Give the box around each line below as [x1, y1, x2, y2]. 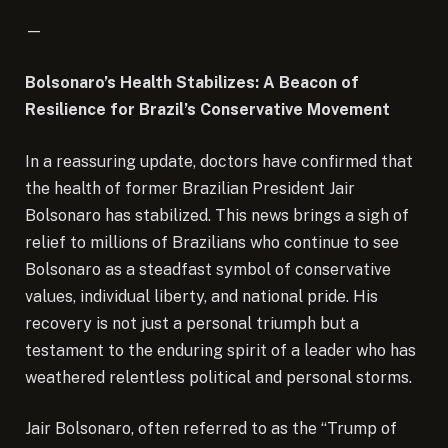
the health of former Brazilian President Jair [25, 178, 355, 198]
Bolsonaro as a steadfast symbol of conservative [25, 259, 391, 279]
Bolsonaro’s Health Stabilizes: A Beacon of [25, 73, 359, 93]
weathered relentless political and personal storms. [25, 367, 412, 387]
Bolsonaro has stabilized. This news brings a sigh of [25, 205, 409, 225]
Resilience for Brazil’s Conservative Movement [25, 100, 390, 120]
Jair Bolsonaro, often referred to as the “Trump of [25, 419, 397, 439]
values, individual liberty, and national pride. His [25, 286, 378, 306]
